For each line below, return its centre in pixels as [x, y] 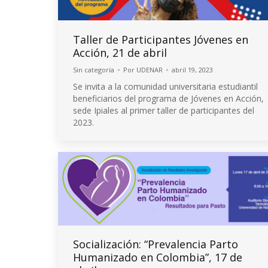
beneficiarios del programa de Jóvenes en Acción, [168, 98]
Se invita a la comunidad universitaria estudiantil [165, 86]
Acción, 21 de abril [120, 52]
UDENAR [150, 69]
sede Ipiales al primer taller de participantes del [164, 110]
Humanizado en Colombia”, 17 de [158, 257]
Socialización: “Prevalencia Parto [156, 244]
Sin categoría [94, 69]
